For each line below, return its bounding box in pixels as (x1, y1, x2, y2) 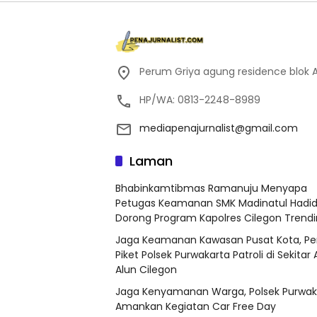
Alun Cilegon (115, 263, 177, 277)
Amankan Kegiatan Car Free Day (115, 299, 276, 314)
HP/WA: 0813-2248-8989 (139, 93, 260, 108)
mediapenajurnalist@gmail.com (139, 121, 298, 136)
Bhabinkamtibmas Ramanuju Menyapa (115, 181, 307, 196)
